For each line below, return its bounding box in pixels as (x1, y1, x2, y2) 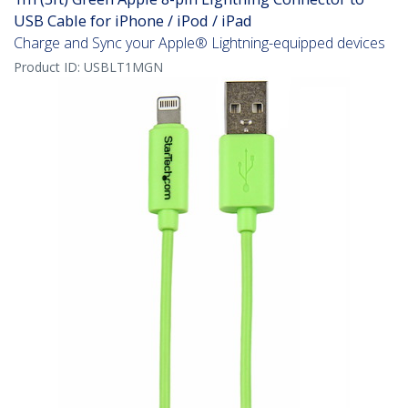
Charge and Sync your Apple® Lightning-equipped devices (14, 33, 385, 54)
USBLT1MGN (84, 58, 163, 76)
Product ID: (14, 58, 84, 76)
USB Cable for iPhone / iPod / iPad (14, 10, 252, 32)
